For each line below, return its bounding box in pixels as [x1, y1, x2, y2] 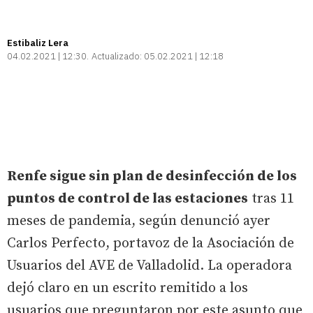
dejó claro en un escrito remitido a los [7, 279, 248, 297]
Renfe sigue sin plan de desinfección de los [7, 167, 297, 185]
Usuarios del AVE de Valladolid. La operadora [7, 256, 292, 275]
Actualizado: [92, 50, 142, 62]
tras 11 [248, 189, 294, 208]
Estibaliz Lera [7, 36, 68, 49]
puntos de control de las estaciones [7, 189, 248, 208]
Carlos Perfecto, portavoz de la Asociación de [7, 234, 294, 252]
